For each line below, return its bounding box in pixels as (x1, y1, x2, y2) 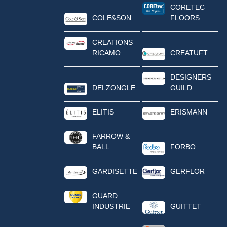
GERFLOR (170, 167, 205, 175)
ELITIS (92, 107, 114, 116)
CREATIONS (92, 37, 133, 46)
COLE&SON (92, 13, 131, 22)
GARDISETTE (92, 167, 137, 175)
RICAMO (92, 48, 121, 57)
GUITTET (170, 202, 201, 210)
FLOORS (170, 13, 200, 22)
